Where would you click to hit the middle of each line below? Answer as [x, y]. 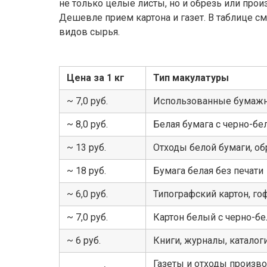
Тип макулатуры [191, 77]
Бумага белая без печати [208, 170]
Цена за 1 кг [96, 77]
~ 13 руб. [86, 147]
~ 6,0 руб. [87, 194]
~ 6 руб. [84, 240]
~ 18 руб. [86, 170]
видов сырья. [89, 32]
